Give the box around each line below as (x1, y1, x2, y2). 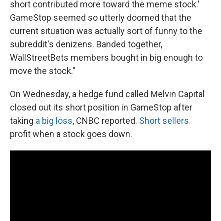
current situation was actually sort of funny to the (10, 26, 202, 36)
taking (10, 115, 36, 126)
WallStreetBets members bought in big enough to (10, 52, 203, 63)
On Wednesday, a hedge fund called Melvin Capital (10, 89, 205, 99)
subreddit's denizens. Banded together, (10, 39, 162, 49)
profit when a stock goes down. (10, 129, 132, 139)
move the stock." (10, 66, 75, 76)
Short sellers (139, 115, 189, 126)
